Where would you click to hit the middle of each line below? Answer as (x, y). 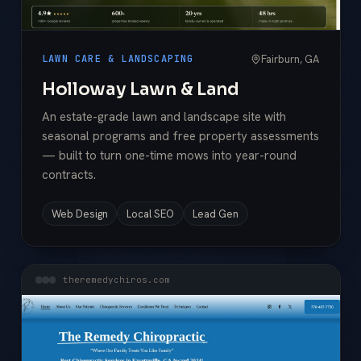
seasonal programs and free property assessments (180, 137)
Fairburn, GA (290, 59)
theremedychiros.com (116, 280)
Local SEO (150, 214)
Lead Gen (216, 214)
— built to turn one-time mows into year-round (169, 156)
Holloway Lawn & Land (141, 89)
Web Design (79, 214)
